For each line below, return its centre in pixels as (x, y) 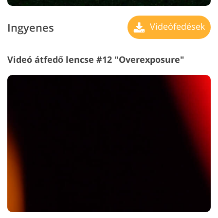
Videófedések (176, 27)
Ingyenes (31, 27)
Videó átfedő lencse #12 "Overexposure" (96, 60)
